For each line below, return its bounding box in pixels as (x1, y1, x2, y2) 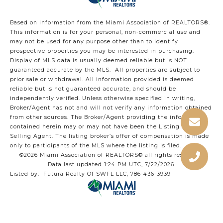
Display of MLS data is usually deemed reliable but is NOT (10, 57, 187, 64)
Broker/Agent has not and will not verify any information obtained (10, 105, 212, 111)
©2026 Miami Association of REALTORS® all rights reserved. (19, 152, 204, 159)
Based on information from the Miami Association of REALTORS (10, 19, 204, 26)
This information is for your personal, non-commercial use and (10, 29, 201, 36)
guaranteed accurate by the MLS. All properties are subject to (10, 67, 200, 74)
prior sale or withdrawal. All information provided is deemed (10, 76, 194, 83)
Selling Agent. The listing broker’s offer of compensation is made (10, 133, 209, 140)
